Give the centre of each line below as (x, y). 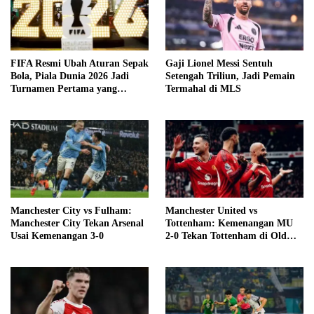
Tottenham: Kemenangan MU (229, 223)
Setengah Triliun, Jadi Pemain (230, 76)
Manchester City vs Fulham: (71, 210)
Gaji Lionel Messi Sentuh (219, 64)
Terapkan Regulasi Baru (62, 102)
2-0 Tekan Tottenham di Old (226, 235)
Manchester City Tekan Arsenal (77, 223)
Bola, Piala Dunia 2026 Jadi (70, 76)
